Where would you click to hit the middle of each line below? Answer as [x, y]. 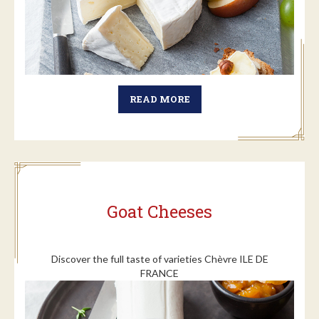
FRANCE [159, 273]
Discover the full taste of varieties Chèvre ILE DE [159, 258]
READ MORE [159, 99]
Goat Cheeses [159, 211]
